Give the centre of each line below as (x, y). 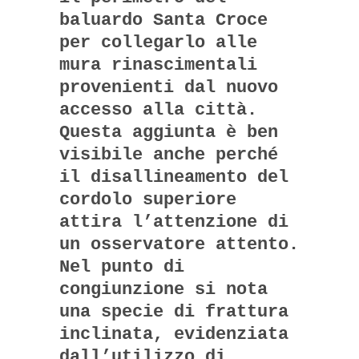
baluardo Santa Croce (163, 20)
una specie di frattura (174, 312)
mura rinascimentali (158, 65)
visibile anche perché (169, 155)
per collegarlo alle (158, 42)
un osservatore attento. (179, 244)
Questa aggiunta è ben (169, 132)
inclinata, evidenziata (174, 334)
